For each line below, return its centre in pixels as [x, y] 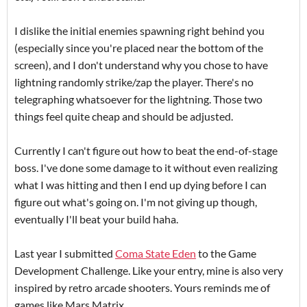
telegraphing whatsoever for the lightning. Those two [138, 99]
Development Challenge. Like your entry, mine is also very [149, 271]
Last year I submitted [65, 254]
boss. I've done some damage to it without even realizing [146, 168]
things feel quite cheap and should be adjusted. [125, 116]
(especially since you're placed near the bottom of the [139, 48]
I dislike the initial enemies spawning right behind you [139, 31]
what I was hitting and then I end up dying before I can [140, 185]
